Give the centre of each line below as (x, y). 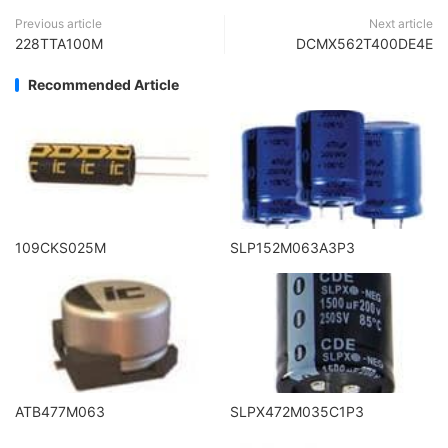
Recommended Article (103, 84)
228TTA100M (59, 43)
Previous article (58, 23)
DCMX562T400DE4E (364, 43)
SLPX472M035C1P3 (297, 411)
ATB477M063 (60, 411)
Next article (401, 23)
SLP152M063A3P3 (293, 248)
